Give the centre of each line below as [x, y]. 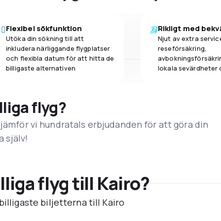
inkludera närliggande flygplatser [58, 48]
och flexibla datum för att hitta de [60, 58]
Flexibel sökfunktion [44, 28]
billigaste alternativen [41, 68]
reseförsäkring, [182, 48]
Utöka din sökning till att [45, 38]
